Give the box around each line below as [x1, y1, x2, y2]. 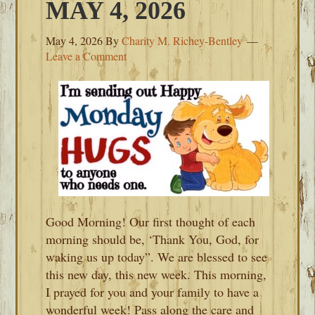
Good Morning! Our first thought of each [46, 213, 256, 230]
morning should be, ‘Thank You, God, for [46, 231, 259, 247]
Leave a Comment [46, 49, 127, 63]
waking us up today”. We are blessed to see [46, 248, 268, 265]
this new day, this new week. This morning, [46, 266, 267, 283]
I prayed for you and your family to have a [46, 283, 259, 300]
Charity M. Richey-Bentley [122, 33, 243, 48]
